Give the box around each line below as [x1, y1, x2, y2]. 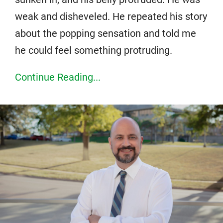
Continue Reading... [15, 71, 101, 83]
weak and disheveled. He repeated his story [15, 10, 207, 22]
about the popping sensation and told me [15, 27, 196, 39]
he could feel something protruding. [15, 44, 172, 56]
